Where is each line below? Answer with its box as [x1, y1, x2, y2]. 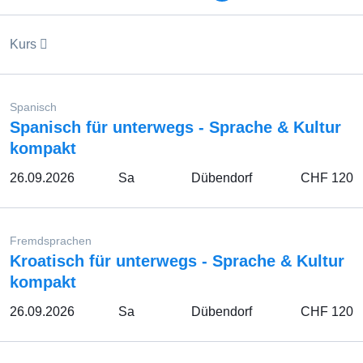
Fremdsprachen [10, 234, 92, 247]
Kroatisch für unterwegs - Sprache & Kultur [10, 252, 344, 270]
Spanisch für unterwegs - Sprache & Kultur [10, 118, 341, 136]
